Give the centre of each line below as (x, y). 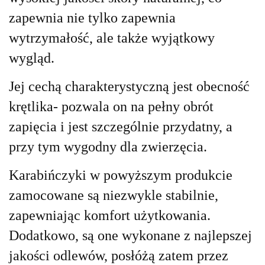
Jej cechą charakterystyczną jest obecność (129, 87)
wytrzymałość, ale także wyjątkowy (112, 38)
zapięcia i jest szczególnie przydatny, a (121, 127)
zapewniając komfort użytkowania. (110, 216)
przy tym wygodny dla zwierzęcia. (110, 147)
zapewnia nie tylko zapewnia (92, 18)
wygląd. (32, 58)
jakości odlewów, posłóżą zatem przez (119, 256)
